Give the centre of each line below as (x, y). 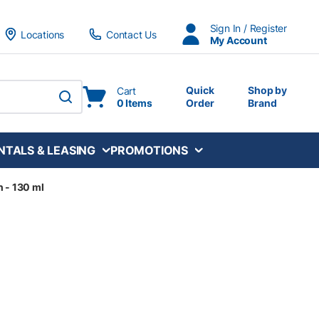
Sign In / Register (248, 28)
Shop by (267, 90)
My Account (238, 40)
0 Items (134, 103)
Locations (42, 34)
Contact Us (131, 34)
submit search (85, 104)
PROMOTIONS (150, 150)
